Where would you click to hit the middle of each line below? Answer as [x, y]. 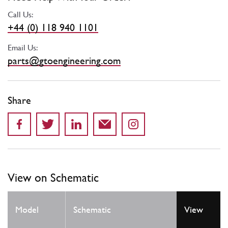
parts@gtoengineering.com [64, 60]
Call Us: [21, 14]
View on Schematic [53, 177]
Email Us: [23, 47]
